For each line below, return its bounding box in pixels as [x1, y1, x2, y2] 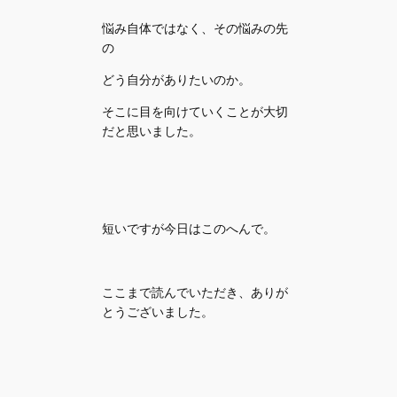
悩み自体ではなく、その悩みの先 [102, 19, 289, 36]
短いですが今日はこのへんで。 [102, 219, 276, 237]
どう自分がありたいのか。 [102, 70, 252, 88]
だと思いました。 [102, 122, 202, 140]
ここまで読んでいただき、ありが [102, 284, 289, 301]
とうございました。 [102, 303, 214, 321]
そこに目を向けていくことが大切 [102, 103, 289, 121]
